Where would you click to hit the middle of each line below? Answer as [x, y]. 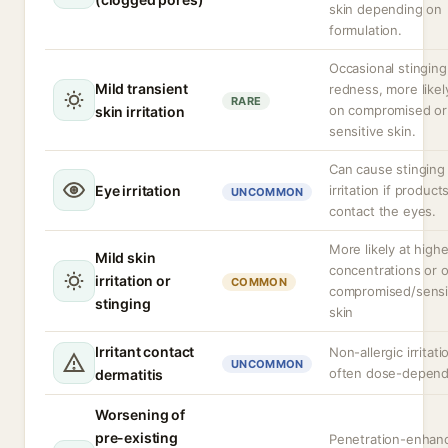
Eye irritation [138, 190]
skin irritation [140, 111]
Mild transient [141, 88]
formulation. [365, 30]
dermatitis [129, 374]
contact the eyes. [383, 211]
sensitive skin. [372, 131]
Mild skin [125, 257]
